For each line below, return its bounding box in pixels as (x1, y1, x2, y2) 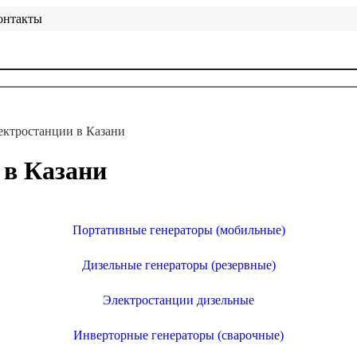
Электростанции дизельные (103, 293, 254, 308)
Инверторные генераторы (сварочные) (73, 328, 284, 343)
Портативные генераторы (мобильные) (72, 223, 285, 237)
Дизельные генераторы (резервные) (81, 258, 276, 273)
